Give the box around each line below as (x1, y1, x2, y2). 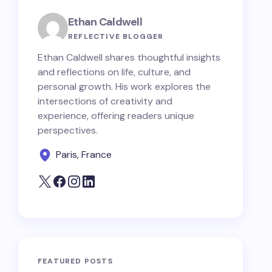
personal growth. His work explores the (38, 80, 211, 93)
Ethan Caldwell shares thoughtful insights (38, 51, 220, 64)
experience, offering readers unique (38, 109, 194, 122)
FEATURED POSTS (38, 256, 113, 266)
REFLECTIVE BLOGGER (68, 31, 164, 41)
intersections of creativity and (38, 95, 172, 107)
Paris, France (56, 148, 112, 161)
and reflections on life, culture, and (38, 66, 191, 78)
